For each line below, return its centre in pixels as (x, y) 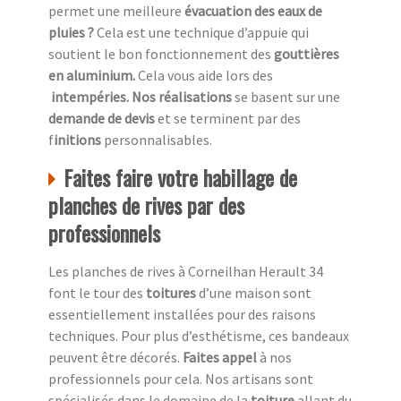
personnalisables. (158, 140)
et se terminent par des (229, 119)
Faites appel (220, 358)
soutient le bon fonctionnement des (161, 54)
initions (79, 140)
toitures (171, 293)
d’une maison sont (254, 293)
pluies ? (73, 33)
